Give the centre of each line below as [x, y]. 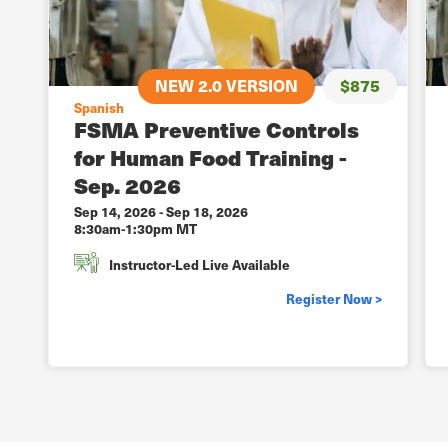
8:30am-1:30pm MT [135, 229]
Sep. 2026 [127, 186]
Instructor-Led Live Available [199, 265]
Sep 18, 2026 [207, 212]
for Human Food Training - [210, 158]
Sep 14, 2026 [115, 212]
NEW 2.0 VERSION [226, 86]
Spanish [99, 108]
